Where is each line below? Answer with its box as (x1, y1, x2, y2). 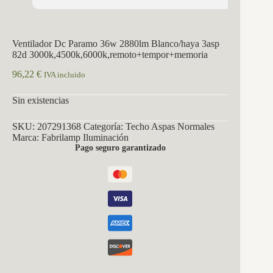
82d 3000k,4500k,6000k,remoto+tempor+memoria (12, 49, 208, 60)
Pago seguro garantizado (74, 143, 166, 153)
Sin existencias (12, 95, 69, 106)
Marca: (12, 132, 41, 143)
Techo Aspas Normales (126, 121, 214, 132)
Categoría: (83, 121, 126, 132)
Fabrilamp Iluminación (41, 132, 129, 143)
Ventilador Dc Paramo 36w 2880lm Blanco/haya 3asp (12, 38, 219, 49)
